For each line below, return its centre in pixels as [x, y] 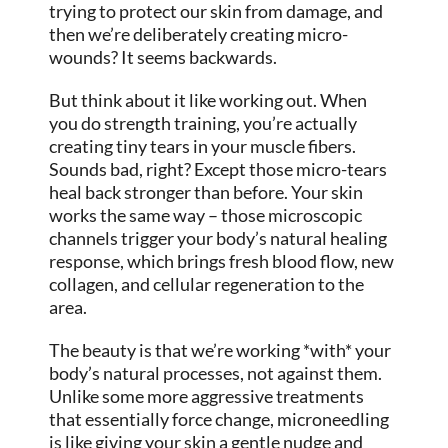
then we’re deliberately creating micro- [199, 34]
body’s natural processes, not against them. [216, 373]
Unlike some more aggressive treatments [207, 396]
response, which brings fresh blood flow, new [222, 261]
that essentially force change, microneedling [219, 419]
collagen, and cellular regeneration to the [207, 284]
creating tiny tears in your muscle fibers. [203, 146]
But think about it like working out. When [208, 100]
